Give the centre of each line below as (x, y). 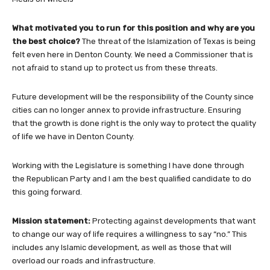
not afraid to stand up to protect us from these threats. (115, 67)
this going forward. (47, 192)
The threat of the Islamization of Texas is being (169, 41)
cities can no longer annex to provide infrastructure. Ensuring (127, 110)
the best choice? (47, 41)
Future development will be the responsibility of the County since (133, 96)
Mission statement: (52, 221)
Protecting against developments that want (174, 221)
